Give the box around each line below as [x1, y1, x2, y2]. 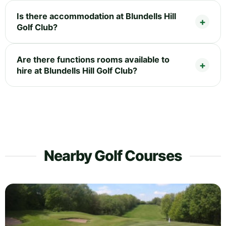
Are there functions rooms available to [17, 54, 169, 65]
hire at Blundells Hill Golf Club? [17, 65, 137, 76]
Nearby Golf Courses [44, 146, 182, 164]
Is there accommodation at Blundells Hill [17, 11, 176, 21]
